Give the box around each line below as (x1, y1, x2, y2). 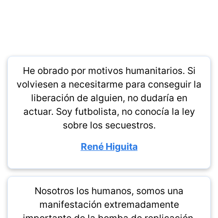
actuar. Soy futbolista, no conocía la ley (23, 106, 195, 118)
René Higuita (80, 141, 138, 153)
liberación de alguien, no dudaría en (31, 92, 187, 104)
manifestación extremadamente (39, 199, 179, 211)
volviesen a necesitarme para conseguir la (17, 78, 201, 91)
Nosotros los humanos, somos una (35, 185, 183, 197)
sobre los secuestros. (62, 119, 156, 131)
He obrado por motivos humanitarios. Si (22, 65, 196, 77)
